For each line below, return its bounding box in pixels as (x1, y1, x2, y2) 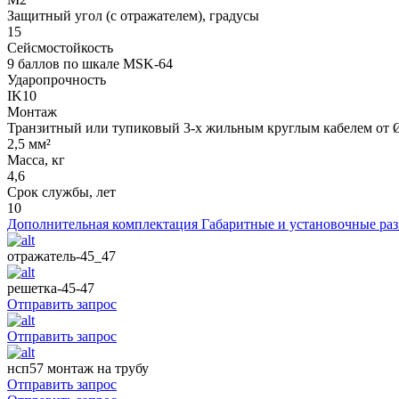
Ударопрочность (7, 71, 106, 87)
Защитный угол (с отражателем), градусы (7, 7, 259, 23)
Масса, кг (7, 151, 65, 167)
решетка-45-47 (7, 280, 94, 296)
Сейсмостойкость (7, 39, 113, 55)
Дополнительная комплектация (7, 216, 198, 232)
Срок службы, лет (7, 183, 116, 199)
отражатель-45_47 (7, 248, 116, 264)
